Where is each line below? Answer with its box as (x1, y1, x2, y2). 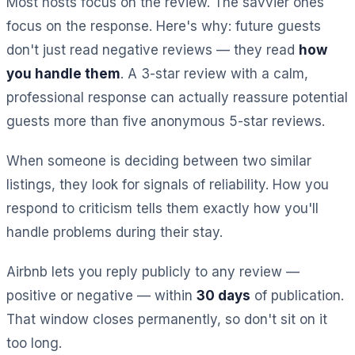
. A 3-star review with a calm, (120, 65, 308, 82)
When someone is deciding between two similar (6, 152, 311, 169)
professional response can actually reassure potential (6, 89, 348, 105)
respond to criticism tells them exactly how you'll (6, 200, 319, 216)
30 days (197, 287, 250, 303)
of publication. (250, 287, 344, 303)
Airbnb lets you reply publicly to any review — (6, 263, 300, 280)
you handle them (6, 65, 120, 82)
